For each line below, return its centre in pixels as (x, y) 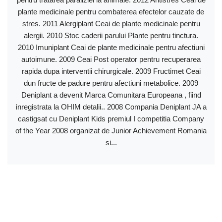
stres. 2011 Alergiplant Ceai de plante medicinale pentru (111, 24)
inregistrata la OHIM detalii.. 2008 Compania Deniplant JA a (111, 107)
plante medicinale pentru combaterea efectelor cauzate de (111, 12)
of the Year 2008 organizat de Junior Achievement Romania (111, 131)
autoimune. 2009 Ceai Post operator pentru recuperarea (111, 59)
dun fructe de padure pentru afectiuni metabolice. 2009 (111, 83)
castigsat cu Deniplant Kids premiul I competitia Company (111, 119)
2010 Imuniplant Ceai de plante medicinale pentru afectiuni (111, 47)
